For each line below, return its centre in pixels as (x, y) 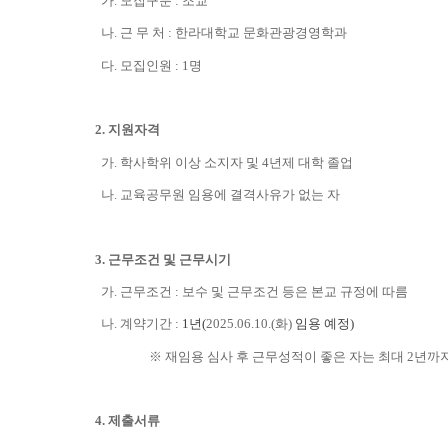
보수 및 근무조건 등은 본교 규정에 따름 (295, 291)
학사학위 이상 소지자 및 (189, 162)
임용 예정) (323, 324)
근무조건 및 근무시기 (169, 259)
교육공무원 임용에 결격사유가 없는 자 (230, 194)
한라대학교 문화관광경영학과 (261, 33)
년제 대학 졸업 (311, 162)
